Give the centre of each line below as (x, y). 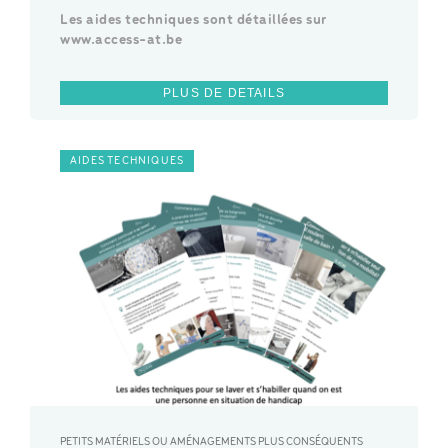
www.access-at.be (121, 41)
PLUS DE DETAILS (224, 93)
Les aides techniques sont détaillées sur (193, 21)
